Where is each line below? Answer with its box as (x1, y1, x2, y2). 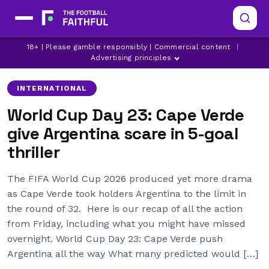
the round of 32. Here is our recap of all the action (7, 203, 243, 214)
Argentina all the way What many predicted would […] (7, 248, 258, 259)
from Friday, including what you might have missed (7, 218, 246, 229)
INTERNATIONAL (17, 84, 88, 92)
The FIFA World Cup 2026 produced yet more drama (7, 173, 252, 184)
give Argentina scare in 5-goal (7, 122, 238, 144)
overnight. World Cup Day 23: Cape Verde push (7, 233, 223, 244)
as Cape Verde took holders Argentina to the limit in (7, 188, 246, 199)
